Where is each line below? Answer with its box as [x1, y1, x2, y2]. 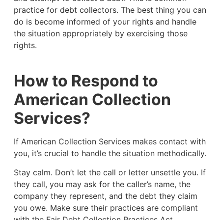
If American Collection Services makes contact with [13, 137, 206, 147]
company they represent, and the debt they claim [13, 191, 197, 201]
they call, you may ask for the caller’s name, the [13, 179, 191, 189]
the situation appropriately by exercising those [13, 28, 188, 38]
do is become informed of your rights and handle [13, 16, 196, 27]
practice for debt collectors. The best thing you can [13, 4, 206, 15]
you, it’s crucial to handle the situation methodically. [13, 148, 206, 159]
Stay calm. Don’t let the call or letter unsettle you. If [13, 167, 206, 177]
